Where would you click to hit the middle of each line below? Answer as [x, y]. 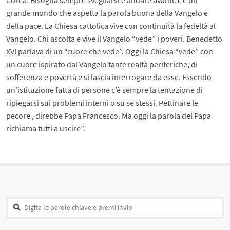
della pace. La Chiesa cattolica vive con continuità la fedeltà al [111, 26]
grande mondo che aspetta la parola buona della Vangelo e [107, 13]
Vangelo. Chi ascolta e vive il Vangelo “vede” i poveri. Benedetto [114, 39]
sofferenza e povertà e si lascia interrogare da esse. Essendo [109, 77]
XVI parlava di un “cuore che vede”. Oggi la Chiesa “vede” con [110, 51]
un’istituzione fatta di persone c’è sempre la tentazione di [105, 90]
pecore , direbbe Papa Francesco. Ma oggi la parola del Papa [109, 116]
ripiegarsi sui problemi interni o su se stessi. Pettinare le [102, 103]
